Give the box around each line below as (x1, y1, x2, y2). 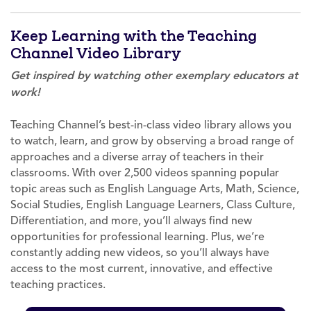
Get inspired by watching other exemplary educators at (10, 68, 298, 82)
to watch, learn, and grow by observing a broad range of (10, 133, 294, 148)
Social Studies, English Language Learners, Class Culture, (10, 197, 295, 212)
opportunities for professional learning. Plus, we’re (10, 229, 264, 244)
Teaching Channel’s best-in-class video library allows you (10, 117, 292, 132)
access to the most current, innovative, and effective (10, 261, 273, 276)
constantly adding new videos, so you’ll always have (10, 245, 269, 260)
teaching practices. (10, 277, 106, 292)
